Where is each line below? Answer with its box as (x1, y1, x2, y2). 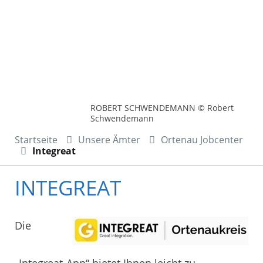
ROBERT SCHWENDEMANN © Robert (90, 102, 234, 113)
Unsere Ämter (78, 133, 140, 146)
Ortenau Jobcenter (161, 133, 243, 146)
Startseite (15, 133, 58, 146)
